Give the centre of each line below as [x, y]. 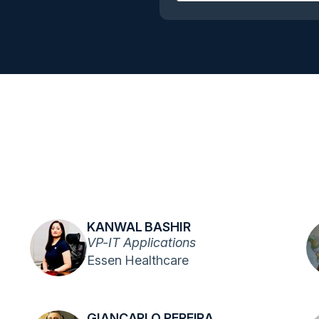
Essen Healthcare [138, 260]
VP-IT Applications [142, 242]
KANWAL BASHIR [139, 227]
